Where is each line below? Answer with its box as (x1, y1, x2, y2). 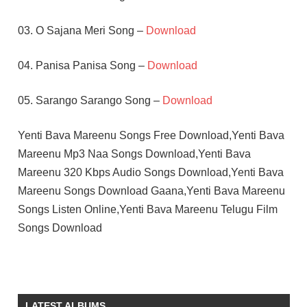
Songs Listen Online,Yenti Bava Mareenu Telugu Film (17, 203, 278, 215)
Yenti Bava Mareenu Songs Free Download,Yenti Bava (17, 129, 284, 141)
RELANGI (22, 275, 60, 285)
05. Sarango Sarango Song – (17, 94, 162, 106)
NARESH (22, 256, 58, 267)
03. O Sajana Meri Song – (17, 24, 146, 36)
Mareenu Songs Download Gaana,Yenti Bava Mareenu (17, 184, 285, 197)
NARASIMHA (22, 288, 74, 299)
